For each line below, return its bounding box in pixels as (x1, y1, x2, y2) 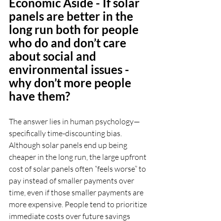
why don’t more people (9, 75, 134, 90)
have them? (9, 88, 70, 103)
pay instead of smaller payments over (9, 175, 136, 185)
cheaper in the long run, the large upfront (9, 151, 148, 162)
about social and (9, 48, 99, 63)
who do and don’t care (9, 35, 129, 50)
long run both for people (9, 22, 141, 37)
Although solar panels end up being (9, 140, 129, 150)
